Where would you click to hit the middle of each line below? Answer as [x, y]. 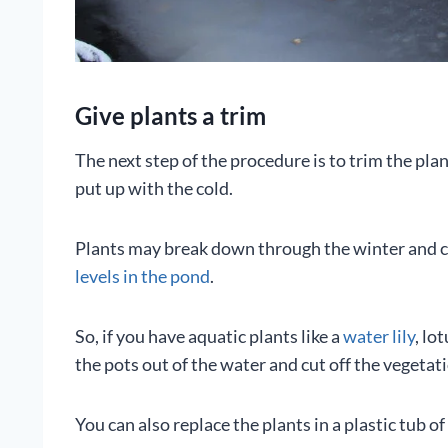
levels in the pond [142, 275]
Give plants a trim [170, 115]
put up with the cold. [154, 187]
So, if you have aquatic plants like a [209, 335]
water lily [379, 335]
